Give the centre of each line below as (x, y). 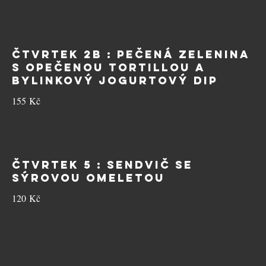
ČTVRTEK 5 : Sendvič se (102, 165)
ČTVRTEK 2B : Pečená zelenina (131, 54)
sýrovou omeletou (88, 178)
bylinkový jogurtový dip (115, 80)
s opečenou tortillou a (108, 67)
